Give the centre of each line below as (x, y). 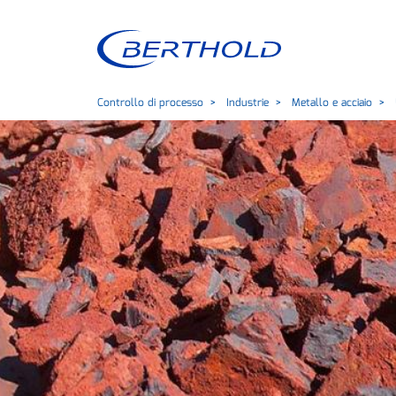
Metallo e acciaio (331, 103)
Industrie (247, 103)
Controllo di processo (150, 103)
